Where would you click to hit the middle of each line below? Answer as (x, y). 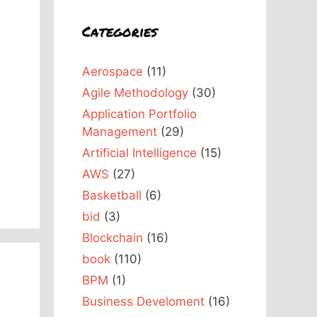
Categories (120, 31)
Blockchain (113, 237)
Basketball (112, 195)
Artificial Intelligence (139, 152)
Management (120, 131)
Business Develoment (143, 301)
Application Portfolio (139, 114)
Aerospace (113, 71)
